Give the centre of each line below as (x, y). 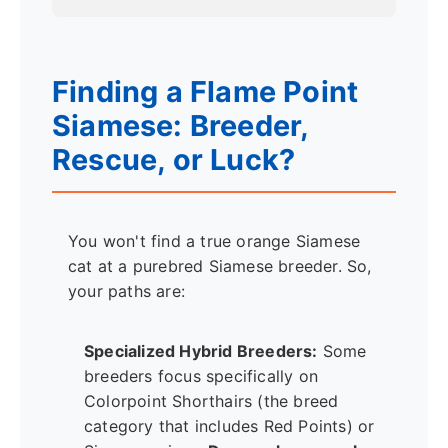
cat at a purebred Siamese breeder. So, (220, 266)
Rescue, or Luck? (174, 159)
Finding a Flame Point (205, 91)
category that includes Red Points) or (229, 426)
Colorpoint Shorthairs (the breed (211, 401)
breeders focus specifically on (201, 376)
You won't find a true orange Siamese (214, 241)
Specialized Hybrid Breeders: (201, 351)
